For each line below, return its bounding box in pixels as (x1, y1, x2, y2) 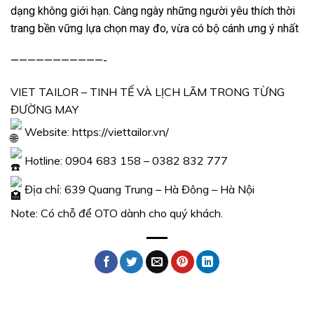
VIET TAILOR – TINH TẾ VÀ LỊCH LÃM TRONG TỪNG (11, 85, 285, 100)
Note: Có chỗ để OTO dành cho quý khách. (11, 206, 223, 221)
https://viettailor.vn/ (72, 124, 169, 139)
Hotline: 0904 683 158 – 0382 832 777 (22, 153, 228, 168)
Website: (22, 124, 72, 139)
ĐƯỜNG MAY (11, 102, 78, 117)
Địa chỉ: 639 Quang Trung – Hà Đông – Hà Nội (22, 182, 254, 196)
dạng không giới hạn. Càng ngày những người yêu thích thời (11, 4, 295, 18)
